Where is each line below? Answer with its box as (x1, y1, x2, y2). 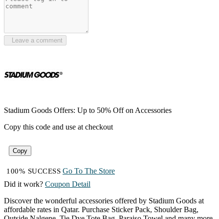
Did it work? (4, 180, 43, 189)
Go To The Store (63, 167, 115, 175)
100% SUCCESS (6, 167, 61, 175)
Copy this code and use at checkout (4, 123, 113, 131)
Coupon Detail (45, 180, 90, 189)
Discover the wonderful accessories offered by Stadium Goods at (4, 197, 204, 205)
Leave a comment (8, 37, 63, 44)
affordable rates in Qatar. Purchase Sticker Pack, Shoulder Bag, (4, 205, 198, 214)
